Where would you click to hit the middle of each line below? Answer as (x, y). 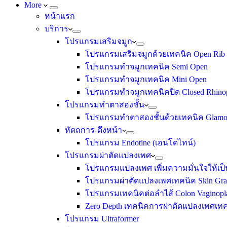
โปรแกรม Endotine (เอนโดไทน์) (140, 143)
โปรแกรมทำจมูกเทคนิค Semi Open (146, 67)
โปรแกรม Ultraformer (102, 219)
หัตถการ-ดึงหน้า (93, 130)
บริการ (56, 29)
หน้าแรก (60, 16)
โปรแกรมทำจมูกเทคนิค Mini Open (146, 80)
